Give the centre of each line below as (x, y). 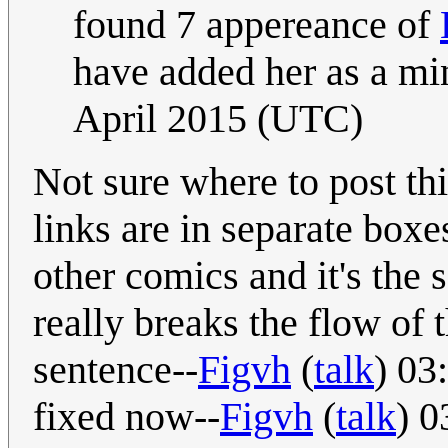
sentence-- (115, 370)
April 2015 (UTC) (218, 119)
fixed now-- (126, 417)
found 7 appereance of (256, 25)
